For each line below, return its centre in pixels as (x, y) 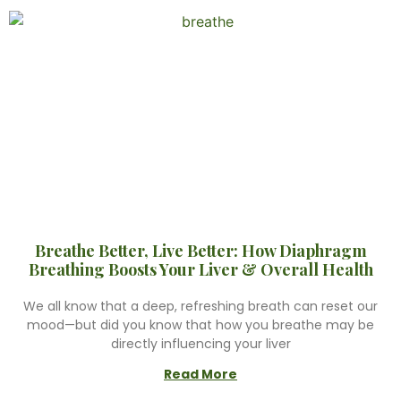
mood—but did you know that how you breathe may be (200, 325)
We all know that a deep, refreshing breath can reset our (200, 306)
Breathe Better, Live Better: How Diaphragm (200, 251)
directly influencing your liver (200, 344)
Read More (200, 374)
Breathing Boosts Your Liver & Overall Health (200, 269)
